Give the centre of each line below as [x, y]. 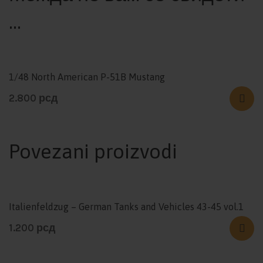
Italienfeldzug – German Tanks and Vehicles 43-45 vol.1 [126, 207]
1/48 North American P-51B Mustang [87, 77]
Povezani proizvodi [93, 151]
